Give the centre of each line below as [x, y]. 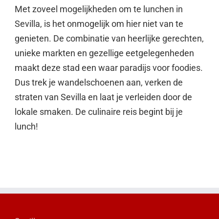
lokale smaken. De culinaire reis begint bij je [99, 111]
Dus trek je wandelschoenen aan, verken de [99, 82]
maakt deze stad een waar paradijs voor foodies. [109, 67]
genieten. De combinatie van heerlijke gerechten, [109, 38]
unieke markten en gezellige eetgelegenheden [104, 53]
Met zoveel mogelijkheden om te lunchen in [99, 9]
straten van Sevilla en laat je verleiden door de [103, 97]
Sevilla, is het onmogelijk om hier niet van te [99, 23]
